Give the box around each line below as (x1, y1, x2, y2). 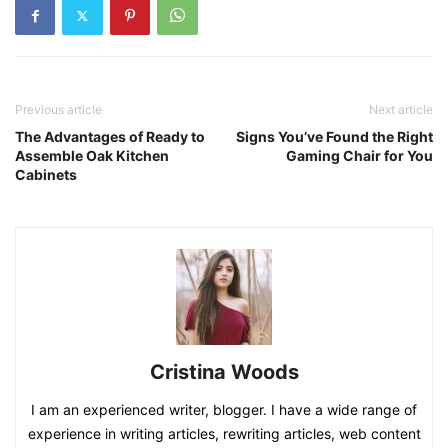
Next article (369, 102, 433, 117)
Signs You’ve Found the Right (236, 128, 433, 145)
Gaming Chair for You (286, 147, 433, 164)
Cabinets (15, 166, 77, 183)
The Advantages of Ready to (15, 128, 205, 145)
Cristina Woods (149, 360, 299, 384)
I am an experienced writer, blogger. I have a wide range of (31, 401, 417, 418)
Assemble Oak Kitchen (15, 147, 169, 164)
